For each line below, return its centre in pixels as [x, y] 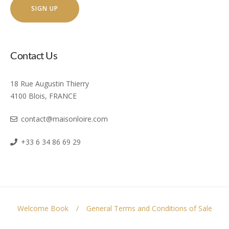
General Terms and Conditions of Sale [149, 208]
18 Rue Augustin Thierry [50, 83]
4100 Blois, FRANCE [43, 96]
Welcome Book [43, 208]
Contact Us [34, 55]
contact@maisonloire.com [64, 119]
